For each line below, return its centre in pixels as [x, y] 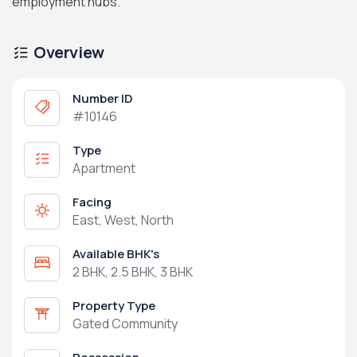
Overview [69, 53]
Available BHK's [116, 254]
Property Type [114, 306]
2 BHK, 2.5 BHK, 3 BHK [133, 272]
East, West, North [123, 220]
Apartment [104, 169]
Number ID [102, 99]
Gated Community [125, 324]
